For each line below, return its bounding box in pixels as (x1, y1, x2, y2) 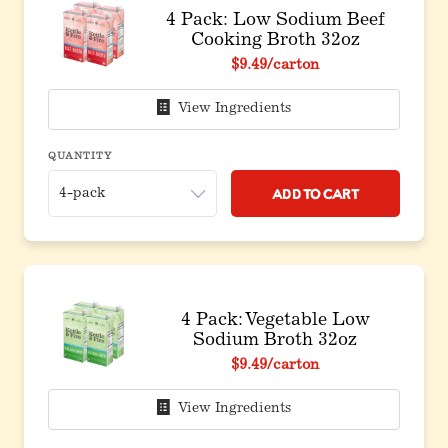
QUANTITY (48, 152, 112, 162)
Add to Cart (272, 183, 359, 204)
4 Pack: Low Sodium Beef (165, 12, 385, 30)
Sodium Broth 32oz (193, 332, 357, 350)
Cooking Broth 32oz (190, 32, 360, 50)
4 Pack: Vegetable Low (180, 312, 370, 330)
